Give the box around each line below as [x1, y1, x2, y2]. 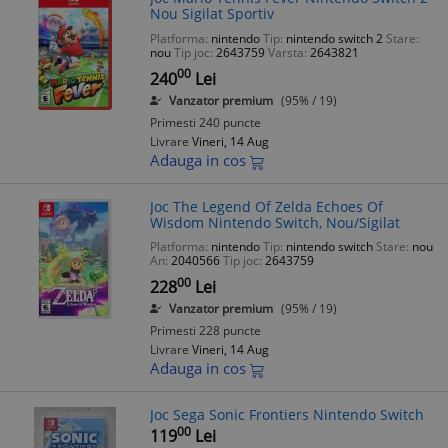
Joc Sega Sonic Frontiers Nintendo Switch [150, 405, 424, 425]
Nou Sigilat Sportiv [150, 4, 274, 24]
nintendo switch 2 [286, 29, 383, 47]
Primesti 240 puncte [150, 113, 261, 131]
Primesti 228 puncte [150, 322, 261, 340]
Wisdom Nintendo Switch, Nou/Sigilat [150, 212, 400, 232]
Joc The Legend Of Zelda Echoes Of [150, 196, 383, 216]
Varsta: [268, 43, 307, 61]
